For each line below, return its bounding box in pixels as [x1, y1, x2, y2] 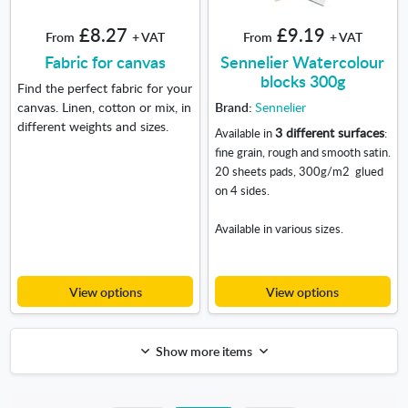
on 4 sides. [214, 181, 270, 199]
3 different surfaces [274, 122, 384, 141]
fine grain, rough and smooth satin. [214, 143, 391, 160]
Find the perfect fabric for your [16, 77, 192, 97]
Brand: [214, 97, 255, 116]
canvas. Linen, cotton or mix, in [16, 97, 191, 116]
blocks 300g [260, 69, 345, 93]
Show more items [153, 342, 255, 361]
